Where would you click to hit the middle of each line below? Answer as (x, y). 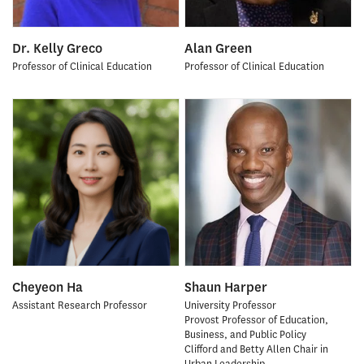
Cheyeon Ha (48, 287)
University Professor (230, 305)
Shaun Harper (225, 287)
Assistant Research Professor (80, 305)
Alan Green (218, 48)
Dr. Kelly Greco (57, 48)
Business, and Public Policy (245, 335)
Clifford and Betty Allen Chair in (256, 349)
